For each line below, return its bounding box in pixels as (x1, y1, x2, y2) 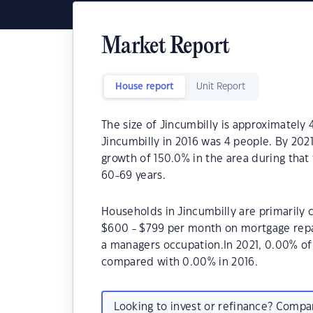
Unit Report (196, 82, 245, 91)
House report (115, 82, 174, 91)
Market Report (101, 35, 230, 59)
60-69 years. (101, 170, 166, 181)
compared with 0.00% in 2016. (101, 257, 258, 268)
